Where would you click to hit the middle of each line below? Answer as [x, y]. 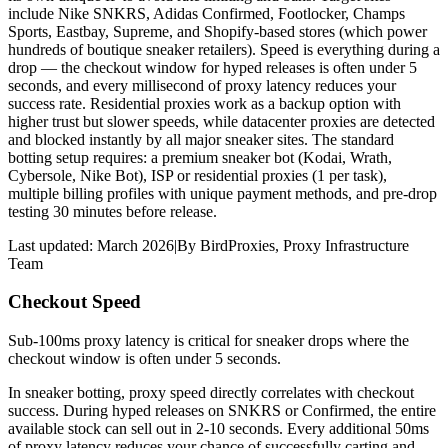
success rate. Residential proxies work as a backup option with [204, 103]
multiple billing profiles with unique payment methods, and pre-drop [222, 193]
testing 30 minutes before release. [112, 211]
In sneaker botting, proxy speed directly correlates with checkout [211, 393]
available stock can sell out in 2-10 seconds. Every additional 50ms [218, 429]
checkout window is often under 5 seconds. [144, 359]
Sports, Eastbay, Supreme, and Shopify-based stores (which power [217, 31]
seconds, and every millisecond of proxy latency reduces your [202, 85]
